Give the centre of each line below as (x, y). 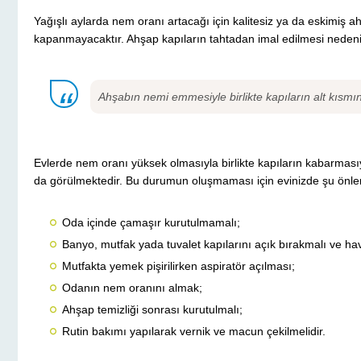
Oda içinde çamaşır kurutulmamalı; (151, 223)
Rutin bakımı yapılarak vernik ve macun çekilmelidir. (194, 332)
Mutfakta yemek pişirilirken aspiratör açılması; (178, 266)
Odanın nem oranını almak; (132, 288)
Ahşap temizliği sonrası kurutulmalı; (152, 310)
